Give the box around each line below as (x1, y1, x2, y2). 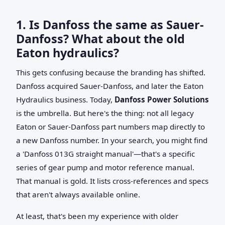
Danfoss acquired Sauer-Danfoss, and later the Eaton (16, 80, 203, 91)
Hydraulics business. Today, (16, 94, 115, 104)
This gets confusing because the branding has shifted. (16, 67, 205, 77)
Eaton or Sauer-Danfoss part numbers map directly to (16, 121, 205, 132)
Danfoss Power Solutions (115, 94, 209, 104)
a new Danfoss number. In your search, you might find (16, 135, 207, 145)
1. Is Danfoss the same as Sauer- (16, 16, 204, 33)
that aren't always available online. (16, 189, 140, 199)
